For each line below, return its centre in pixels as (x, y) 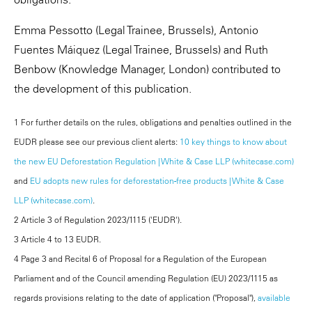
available (274, 298)
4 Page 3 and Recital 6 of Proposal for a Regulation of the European (140, 259)
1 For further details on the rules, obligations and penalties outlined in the (153, 122)
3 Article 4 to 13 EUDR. (57, 239)
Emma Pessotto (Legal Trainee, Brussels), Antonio (136, 30)
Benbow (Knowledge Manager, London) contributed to (147, 69)
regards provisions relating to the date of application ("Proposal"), (136, 298)
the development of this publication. (103, 88)
